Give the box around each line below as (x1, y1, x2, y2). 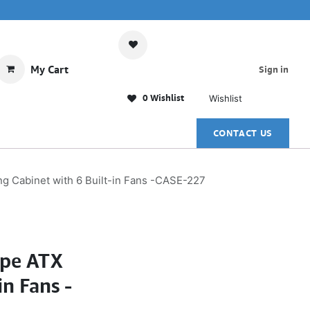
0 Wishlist (140, 92, 184, 104)
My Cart (30, 63, 69, 75)
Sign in (259, 63, 289, 75)
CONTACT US (212, 127, 273, 138)
